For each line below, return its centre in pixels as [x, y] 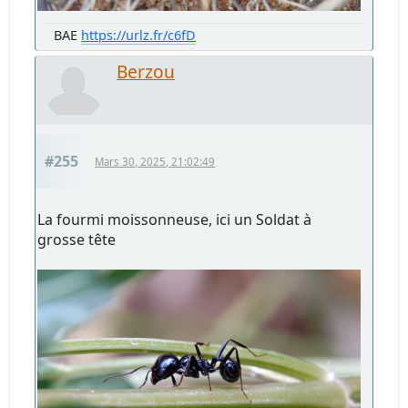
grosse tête [77, 239]
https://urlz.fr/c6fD [139, 35]
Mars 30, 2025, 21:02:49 [155, 161]
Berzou [146, 71]
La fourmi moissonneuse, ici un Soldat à [175, 219]
